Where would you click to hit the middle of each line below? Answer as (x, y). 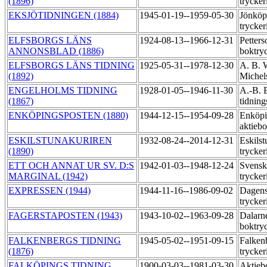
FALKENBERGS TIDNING (65, 241)
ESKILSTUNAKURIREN (60, 141)
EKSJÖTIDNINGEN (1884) (63, 15)
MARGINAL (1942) (48, 176)
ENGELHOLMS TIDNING (63, 91)
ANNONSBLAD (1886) (56, 51)
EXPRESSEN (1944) (49, 191)
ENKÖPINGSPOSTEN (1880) (68, 116)
